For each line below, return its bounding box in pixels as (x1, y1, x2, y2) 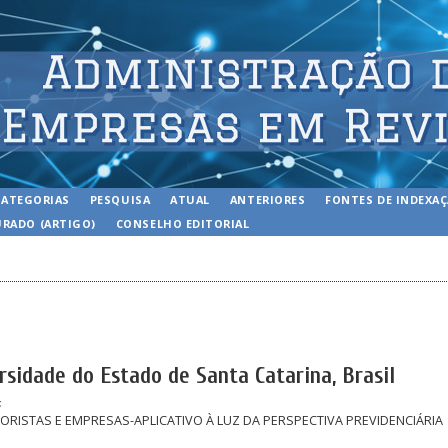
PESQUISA (89, 192, 151, 207)
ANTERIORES (229, 192, 306, 207)
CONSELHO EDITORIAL (115, 216, 250, 231)
